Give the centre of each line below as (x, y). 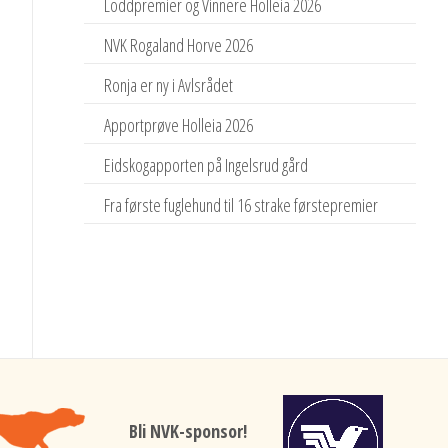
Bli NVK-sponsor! (188, 430)
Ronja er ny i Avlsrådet (169, 85)
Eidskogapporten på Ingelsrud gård (206, 165)
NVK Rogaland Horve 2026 (179, 45)
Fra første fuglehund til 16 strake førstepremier (241, 205)
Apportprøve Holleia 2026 (179, 125)
